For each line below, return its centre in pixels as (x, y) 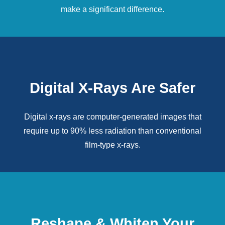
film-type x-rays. (113, 145)
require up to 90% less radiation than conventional (113, 131)
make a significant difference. (113, 9)
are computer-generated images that (136, 117)
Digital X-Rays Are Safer (113, 88)
